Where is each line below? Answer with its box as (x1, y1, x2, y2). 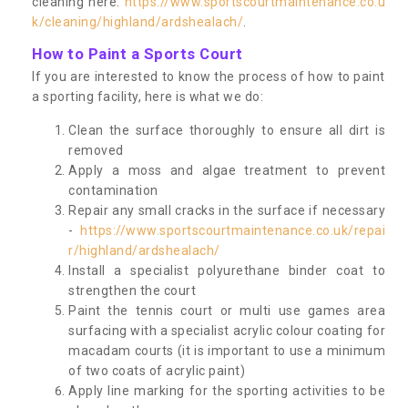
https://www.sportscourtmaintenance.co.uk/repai (80, 222, 385, 238)
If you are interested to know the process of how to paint (32, 68, 385, 84)
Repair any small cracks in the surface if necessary (68, 202, 385, 218)
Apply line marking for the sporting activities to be (68, 382, 385, 398)
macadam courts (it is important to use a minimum (68, 342, 385, 358)
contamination (68, 182, 158, 198)
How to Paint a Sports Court (32, 44, 243, 63)
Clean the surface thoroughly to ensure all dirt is (68, 122, 385, 138)
